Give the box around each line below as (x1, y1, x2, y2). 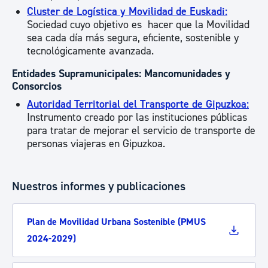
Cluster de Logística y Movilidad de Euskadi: (27, 5, 227, 19)
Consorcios (12, 80, 62, 93)
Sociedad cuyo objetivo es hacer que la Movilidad (27, 18, 249, 32)
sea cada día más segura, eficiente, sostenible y (27, 31, 239, 45)
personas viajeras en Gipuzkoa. (27, 137, 165, 151)
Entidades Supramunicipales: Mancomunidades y (12, 67, 230, 81)
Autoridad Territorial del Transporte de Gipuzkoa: (27, 98, 249, 111)
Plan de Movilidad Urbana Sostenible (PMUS (27, 216, 206, 228)
